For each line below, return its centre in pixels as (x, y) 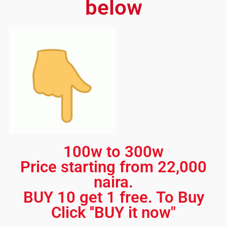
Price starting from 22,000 (113, 167)
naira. (113, 182)
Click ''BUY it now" (113, 212)
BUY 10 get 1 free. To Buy (113, 197)
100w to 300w (113, 152)
